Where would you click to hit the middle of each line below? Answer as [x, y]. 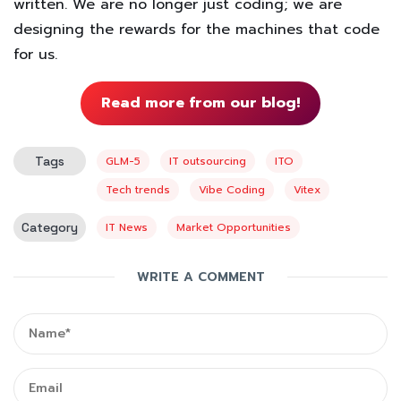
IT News [127, 228]
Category [50, 228]
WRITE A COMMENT [200, 277]
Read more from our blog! [200, 103]
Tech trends [138, 190]
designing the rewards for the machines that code [196, 29]
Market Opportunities [234, 228]
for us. [35, 54]
